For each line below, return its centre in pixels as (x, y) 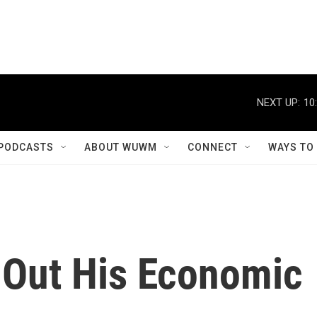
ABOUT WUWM (121, 147)
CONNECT (213, 147)
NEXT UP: (278, 102)
